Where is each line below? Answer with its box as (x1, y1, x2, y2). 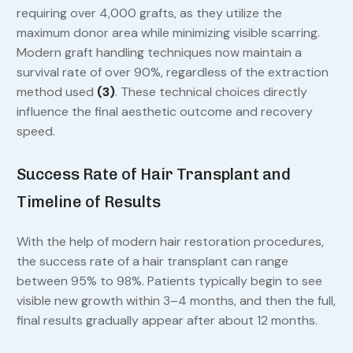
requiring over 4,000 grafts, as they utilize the (16, 5, 282, 22)
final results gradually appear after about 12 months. (16, 312, 318, 329)
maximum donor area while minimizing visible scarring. (16, 24, 320, 42)
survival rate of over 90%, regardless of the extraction (16, 64, 329, 81)
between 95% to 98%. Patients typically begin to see (16, 273, 322, 290)
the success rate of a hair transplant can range (16, 253, 288, 270)
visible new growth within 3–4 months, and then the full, (16, 292, 336, 310)
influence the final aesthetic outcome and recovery (16, 103, 313, 121)
